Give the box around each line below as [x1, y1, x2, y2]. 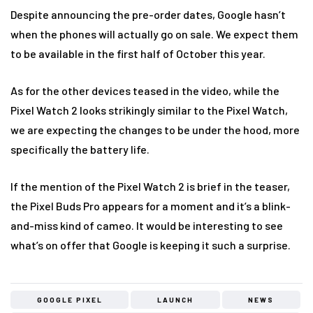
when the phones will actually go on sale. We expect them [10, 27, 298, 41]
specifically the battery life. [10, 142, 150, 156]
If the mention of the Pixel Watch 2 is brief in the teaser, [10, 179, 290, 193]
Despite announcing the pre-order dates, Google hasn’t [10, 7, 286, 21]
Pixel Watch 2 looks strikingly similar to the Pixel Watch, [10, 103, 288, 117]
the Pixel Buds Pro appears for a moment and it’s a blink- [10, 198, 291, 212]
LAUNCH [156, 295, 194, 304]
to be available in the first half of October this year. [10, 46, 265, 60]
